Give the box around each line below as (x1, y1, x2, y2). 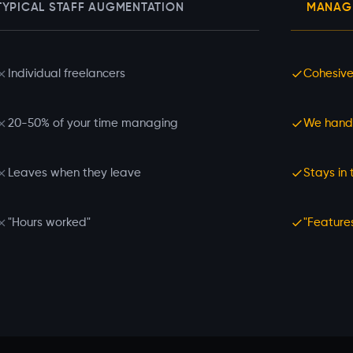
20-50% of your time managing (8, 118, 178, 129)
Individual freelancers (8, 69, 125, 80)
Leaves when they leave (8, 168, 141, 179)
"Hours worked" (8, 217, 91, 229)
